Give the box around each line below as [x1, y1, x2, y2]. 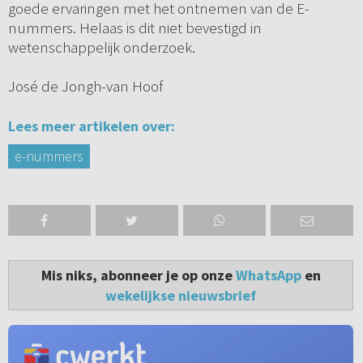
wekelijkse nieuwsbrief [105, 286, 256, 305]
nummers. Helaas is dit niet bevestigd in [7, 18, 262, 38]
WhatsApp [235, 266, 301, 285]
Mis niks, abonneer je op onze [41, 266, 236, 285]
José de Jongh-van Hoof [7, 76, 163, 96]
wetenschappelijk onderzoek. [7, 37, 195, 58]
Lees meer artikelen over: [7, 117, 175, 136]
